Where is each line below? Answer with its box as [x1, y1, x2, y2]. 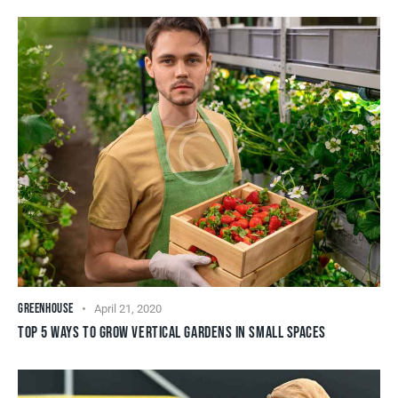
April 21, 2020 [94, 302, 163, 316]
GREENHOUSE [18, 300, 74, 318]
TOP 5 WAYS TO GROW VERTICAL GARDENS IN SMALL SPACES [18, 323, 327, 343]
